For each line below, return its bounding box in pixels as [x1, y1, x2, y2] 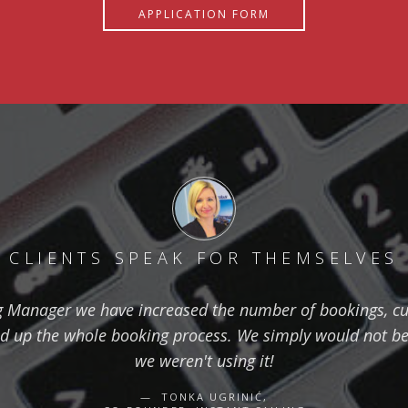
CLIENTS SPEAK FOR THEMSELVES [9, 247, 399, 269]
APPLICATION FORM [138, 6, 270, 22]
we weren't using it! [134, 350, 274, 372]
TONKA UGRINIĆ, [157, 390, 268, 403]
